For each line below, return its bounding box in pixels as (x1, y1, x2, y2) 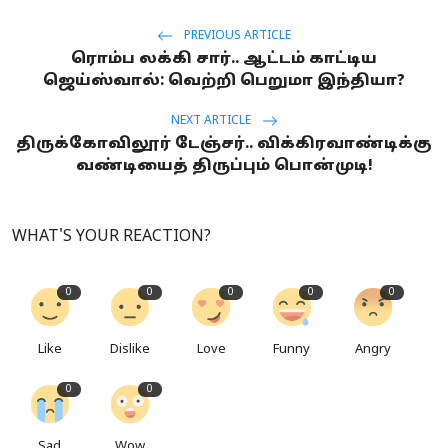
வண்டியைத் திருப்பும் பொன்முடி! (75, 156, 373, 176)
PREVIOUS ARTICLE (181, 29, 291, 44)
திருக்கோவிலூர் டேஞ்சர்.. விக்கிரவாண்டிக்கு (16, 134, 432, 154)
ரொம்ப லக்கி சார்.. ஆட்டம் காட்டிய (71, 49, 377, 69)
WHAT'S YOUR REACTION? (12, 226, 211, 247)
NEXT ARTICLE (170, 114, 254, 129)
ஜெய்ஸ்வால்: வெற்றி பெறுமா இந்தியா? (43, 71, 405, 91)
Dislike (110, 341, 151, 358)
